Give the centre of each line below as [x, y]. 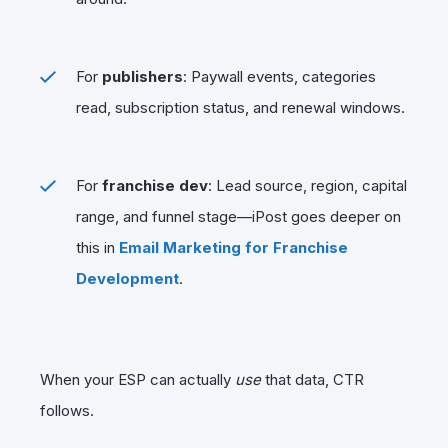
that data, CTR [312, 379]
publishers [142, 76]
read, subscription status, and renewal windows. [240, 107]
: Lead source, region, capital [307, 185]
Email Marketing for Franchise [233, 247]
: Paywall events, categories [279, 76]
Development [127, 278]
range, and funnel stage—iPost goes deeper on [238, 216]
